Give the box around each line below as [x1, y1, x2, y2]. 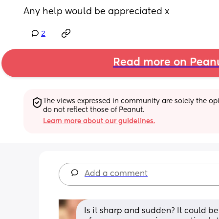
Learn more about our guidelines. [43, 117, 155, 125]
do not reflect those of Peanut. [43, 106, 144, 113]
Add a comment [85, 170, 148, 178]
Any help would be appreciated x [23, 7, 170, 16]
